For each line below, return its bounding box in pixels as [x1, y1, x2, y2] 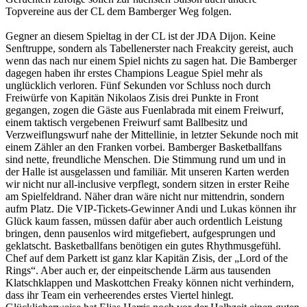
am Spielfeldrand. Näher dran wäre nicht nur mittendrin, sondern [5, 191, 284, 203]
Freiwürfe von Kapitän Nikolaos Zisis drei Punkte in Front [5, 92, 258, 104]
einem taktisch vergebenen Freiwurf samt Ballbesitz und [5, 116, 247, 129]
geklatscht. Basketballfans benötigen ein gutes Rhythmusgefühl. [5, 240, 281, 252]
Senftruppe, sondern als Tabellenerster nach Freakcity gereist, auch [5, 42, 293, 55]
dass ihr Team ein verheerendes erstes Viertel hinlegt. [5, 289, 234, 302]
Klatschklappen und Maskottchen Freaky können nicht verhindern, [5, 277, 294, 289]
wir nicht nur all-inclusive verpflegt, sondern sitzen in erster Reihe [5, 178, 289, 191]
